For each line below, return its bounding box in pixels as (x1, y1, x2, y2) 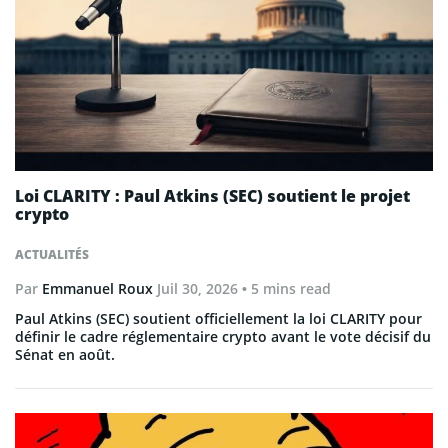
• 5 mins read (238, 278, 331, 298)
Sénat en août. (15, 344, 115, 364)
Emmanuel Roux (42, 278, 153, 298)
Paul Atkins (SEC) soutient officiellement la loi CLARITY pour (15, 308, 422, 328)
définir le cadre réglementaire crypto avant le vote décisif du (15, 326, 431, 346)
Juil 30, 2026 (157, 278, 238, 298)
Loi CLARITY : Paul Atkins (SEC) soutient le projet (15, 184, 410, 207)
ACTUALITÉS (15, 245, 89, 263)
